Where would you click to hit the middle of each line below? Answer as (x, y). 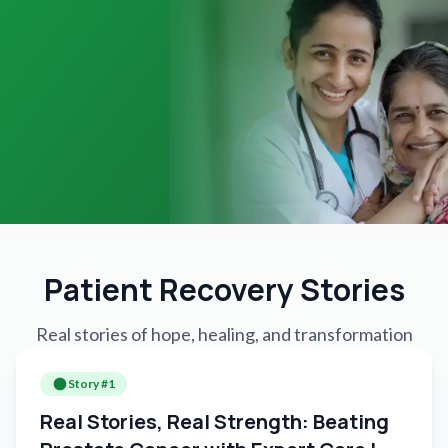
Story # (88, 383)
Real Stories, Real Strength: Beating (214, 421)
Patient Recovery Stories (224, 289)
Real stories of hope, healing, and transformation (224, 334)
